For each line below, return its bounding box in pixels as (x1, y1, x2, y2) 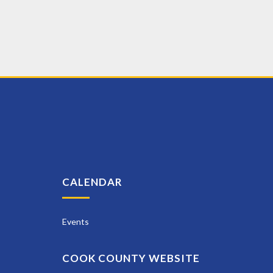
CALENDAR (62, 175, 122, 189)
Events (62, 216, 89, 227)
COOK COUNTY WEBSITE (62, 252, 200, 265)
